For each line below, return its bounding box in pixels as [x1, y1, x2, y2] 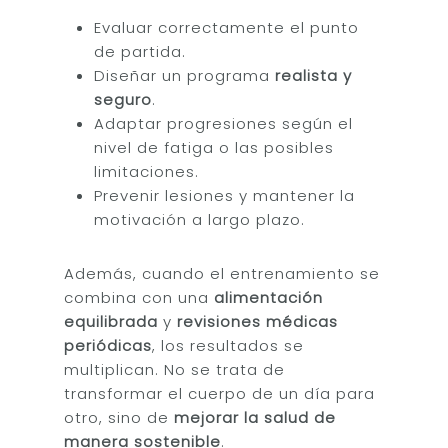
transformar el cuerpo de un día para [64, 383, 376, 404]
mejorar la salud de [174, 407, 337, 428]
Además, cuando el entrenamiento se [64, 263, 381, 284]
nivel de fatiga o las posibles [94, 137, 335, 158]
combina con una [64, 287, 215, 308]
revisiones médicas [177, 311, 339, 332]
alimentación [214, 287, 324, 308]
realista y [275, 65, 353, 86]
